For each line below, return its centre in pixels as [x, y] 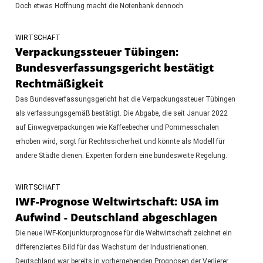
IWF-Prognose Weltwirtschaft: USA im [117, 201]
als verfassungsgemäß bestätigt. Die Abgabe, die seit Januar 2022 [121, 113]
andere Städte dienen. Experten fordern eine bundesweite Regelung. [121, 155]
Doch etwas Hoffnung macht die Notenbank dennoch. [100, 6]
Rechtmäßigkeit [59, 83]
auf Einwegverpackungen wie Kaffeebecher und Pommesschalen [117, 127]
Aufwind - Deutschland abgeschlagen [116, 217]
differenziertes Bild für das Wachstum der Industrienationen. [112, 247]
